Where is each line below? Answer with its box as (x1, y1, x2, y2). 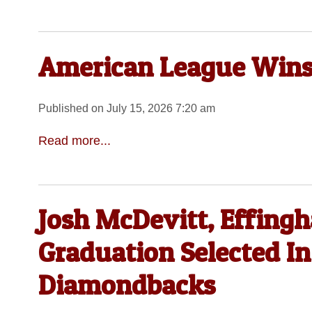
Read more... (38, 133, 111, 148)
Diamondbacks (38, 268, 215, 302)
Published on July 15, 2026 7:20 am (38, 102, 215, 115)
